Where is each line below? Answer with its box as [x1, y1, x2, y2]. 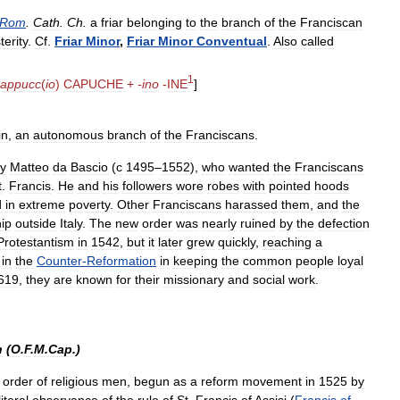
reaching [262, 234, 312, 249]
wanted [229, 159, 270, 174]
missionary [163, 271, 224, 287]
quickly [218, 234, 255, 249]
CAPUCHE [63, 76, 123, 91]
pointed [269, 178, 311, 193]
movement [242, 373, 302, 388]
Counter [37, 253, 82, 268]
